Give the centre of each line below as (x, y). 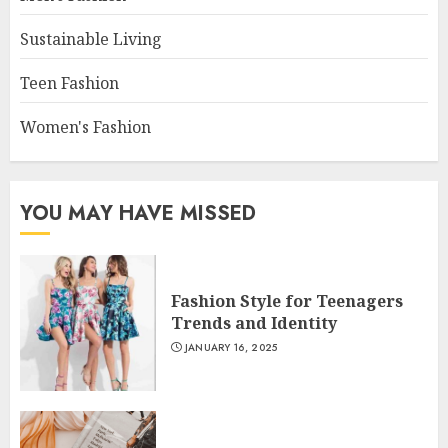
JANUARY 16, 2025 (231, 347)
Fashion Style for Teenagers (287, 301)
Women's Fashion (85, 127)
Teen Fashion (69, 83)
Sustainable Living (91, 39)
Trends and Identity (254, 323)
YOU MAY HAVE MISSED (138, 213)
